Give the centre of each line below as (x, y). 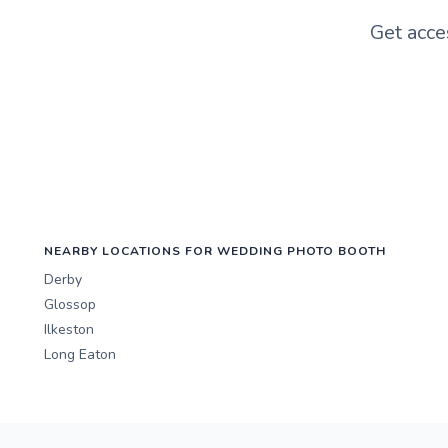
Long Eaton (80, 355)
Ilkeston (69, 330)
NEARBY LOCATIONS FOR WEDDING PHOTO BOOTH (215, 251)
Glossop (70, 305)
